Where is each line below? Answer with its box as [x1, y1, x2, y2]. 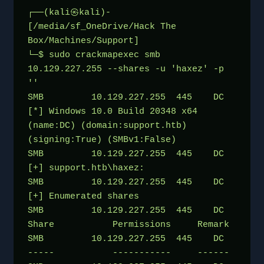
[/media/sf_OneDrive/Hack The [28, 21, 176, 32]
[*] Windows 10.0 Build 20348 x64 [28, 106, 197, 117]
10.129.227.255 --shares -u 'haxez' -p [28, 64, 224, 74]
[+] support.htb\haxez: [28, 163, 150, 173]
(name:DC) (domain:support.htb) [28, 120, 187, 131]
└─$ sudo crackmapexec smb [28, 49, 160, 60]
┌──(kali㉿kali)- [28, 7, 111, 18]
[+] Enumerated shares [28, 191, 139, 202]
